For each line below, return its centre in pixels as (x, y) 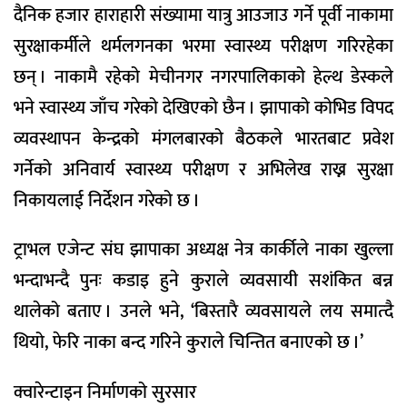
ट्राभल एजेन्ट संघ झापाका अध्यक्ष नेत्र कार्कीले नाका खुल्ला (203, 250)
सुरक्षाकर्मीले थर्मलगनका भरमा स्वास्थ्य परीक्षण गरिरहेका (203, 46)
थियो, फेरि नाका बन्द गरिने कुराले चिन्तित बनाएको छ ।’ (189, 343)
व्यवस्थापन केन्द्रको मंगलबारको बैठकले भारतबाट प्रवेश (203, 139)
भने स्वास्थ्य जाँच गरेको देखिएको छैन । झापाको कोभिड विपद (203, 108)
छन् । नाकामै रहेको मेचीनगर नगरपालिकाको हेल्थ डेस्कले (203, 77)
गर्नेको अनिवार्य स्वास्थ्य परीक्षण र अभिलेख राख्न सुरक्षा (203, 169)
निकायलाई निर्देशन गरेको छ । (107, 200)
